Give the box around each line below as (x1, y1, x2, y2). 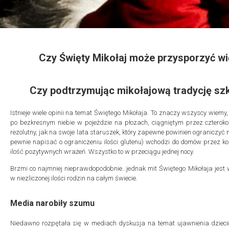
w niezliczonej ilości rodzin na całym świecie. (10, 174, 138, 182)
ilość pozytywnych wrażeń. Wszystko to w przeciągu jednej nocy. (10, 148, 194, 155)
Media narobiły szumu (10, 198, 95, 208)
